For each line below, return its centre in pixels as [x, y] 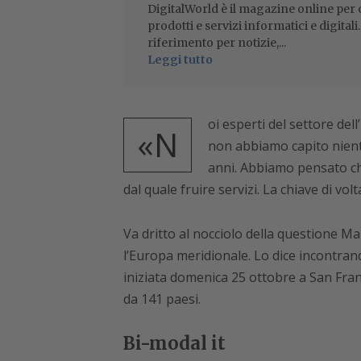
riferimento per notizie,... [216, 43]
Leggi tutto [180, 60]
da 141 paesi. [162, 299]
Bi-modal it [174, 344]
